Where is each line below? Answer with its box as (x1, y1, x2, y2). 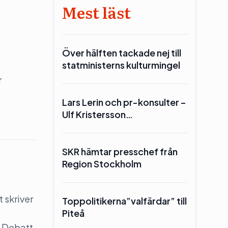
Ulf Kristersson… (62, 108, 133, 120)
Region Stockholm (62, 157, 141, 169)
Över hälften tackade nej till (62, 46, 181, 59)
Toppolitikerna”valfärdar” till (62, 194, 187, 207)
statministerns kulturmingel (62, 59, 180, 71)
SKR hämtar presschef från (62, 145, 178, 157)
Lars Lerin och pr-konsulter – (62, 96, 186, 108)
